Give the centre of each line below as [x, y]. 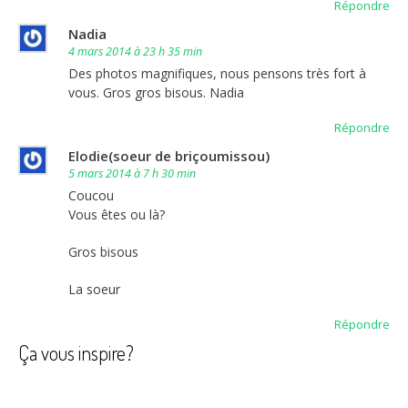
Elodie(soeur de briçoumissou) [169, 155]
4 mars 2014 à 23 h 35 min [135, 51]
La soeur [94, 289]
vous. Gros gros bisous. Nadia [156, 92]
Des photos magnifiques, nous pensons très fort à [217, 73]
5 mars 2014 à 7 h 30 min [132, 173]
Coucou [91, 195]
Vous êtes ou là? [117, 214]
